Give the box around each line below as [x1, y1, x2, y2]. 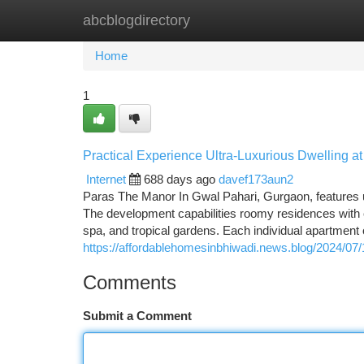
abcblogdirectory [83, 12, 190, 28]
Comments [83, 271, 176, 293]
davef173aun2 [219, 172, 293, 186]
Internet [86, 172, 126, 186]
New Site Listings [164, 13, 256, 27]
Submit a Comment [83, 309, 192, 323]
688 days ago [144, 172, 215, 186]
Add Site [280, 13, 325, 27]
